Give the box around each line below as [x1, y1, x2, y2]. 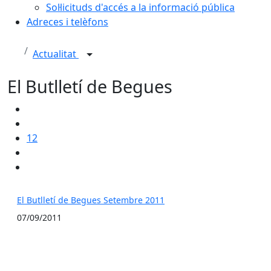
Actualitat [33, 47, 79, 61]
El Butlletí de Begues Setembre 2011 [17, 194, 165, 206]
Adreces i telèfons [27, 15, 108, 28]
